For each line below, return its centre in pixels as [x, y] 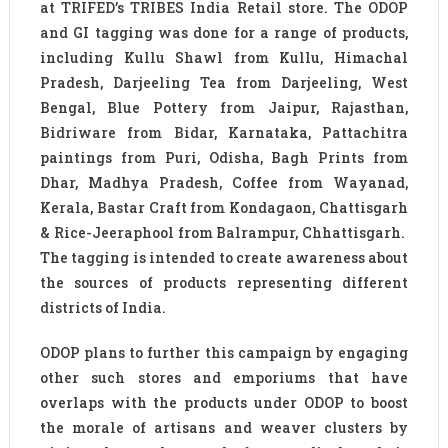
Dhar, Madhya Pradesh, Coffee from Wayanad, [224, 183]
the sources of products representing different [224, 283]
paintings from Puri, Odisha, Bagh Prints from [224, 158]
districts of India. [102, 308]
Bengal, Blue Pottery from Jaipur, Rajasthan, [224, 108]
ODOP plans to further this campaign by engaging [224, 353]
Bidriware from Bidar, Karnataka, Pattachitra [224, 133]
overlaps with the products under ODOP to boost [224, 403]
